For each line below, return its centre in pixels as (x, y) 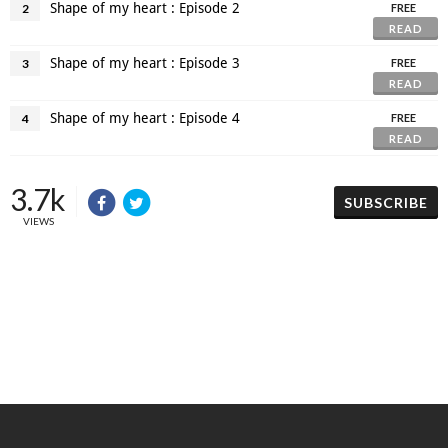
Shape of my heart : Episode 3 (145, 62)
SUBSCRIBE (386, 202)
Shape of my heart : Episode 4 (145, 117)
